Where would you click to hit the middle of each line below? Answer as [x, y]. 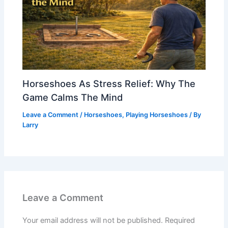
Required [180, 221]
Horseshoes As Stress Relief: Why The [109, 84]
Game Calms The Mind [73, 97]
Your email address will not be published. [93, 221]
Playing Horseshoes [157, 115]
